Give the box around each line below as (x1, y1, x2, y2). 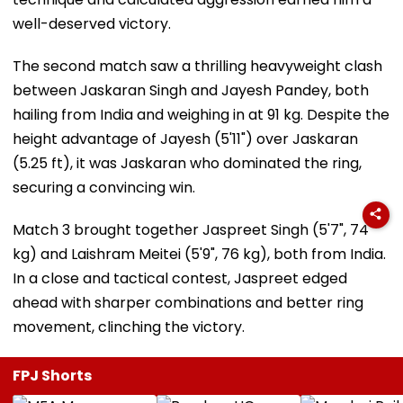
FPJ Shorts (13, 364, 92, 386)
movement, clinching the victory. (13, 316, 245, 337)
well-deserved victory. (13, 13, 171, 34)
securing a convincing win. (13, 176, 195, 198)
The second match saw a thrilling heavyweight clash (13, 55, 382, 76)
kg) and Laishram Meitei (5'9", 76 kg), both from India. (13, 243, 386, 264)
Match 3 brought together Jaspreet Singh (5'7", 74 (13, 219, 369, 240)
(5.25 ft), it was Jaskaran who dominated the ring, (13, 152, 362, 174)
